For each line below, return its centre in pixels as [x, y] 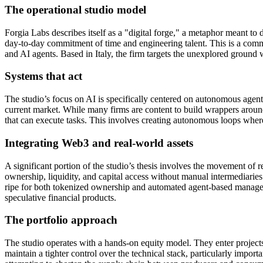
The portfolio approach [61, 220]
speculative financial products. [60, 197]
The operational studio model [75, 9]
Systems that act [43, 76]
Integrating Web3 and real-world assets [99, 143]
